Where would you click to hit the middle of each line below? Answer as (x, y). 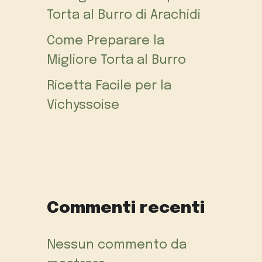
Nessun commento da (117, 245)
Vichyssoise (83, 106)
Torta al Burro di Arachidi (124, 15)
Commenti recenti (126, 209)
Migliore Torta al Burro (116, 61)
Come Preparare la (106, 41)
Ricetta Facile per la (109, 86)
